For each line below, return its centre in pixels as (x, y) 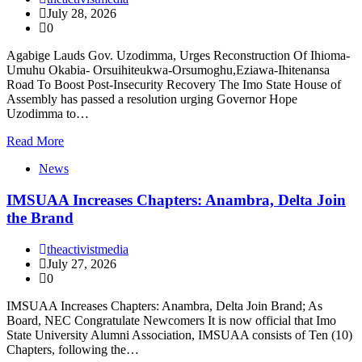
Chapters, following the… (73, 349)
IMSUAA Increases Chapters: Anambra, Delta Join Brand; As (164, 305)
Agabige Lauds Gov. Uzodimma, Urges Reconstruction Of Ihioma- (178, 56)
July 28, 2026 (82, 14)
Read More (35, 141)
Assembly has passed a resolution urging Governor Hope (152, 99)
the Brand (40, 217)
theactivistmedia (88, 249)
